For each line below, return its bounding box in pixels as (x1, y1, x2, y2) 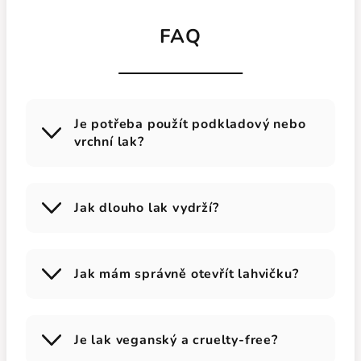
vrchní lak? (74, 133, 144, 151)
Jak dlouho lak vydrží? (74, 199, 219, 218)
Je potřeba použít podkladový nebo (74, 115, 306, 134)
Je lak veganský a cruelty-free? (74, 331, 278, 350)
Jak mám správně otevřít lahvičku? (74, 265, 299, 284)
